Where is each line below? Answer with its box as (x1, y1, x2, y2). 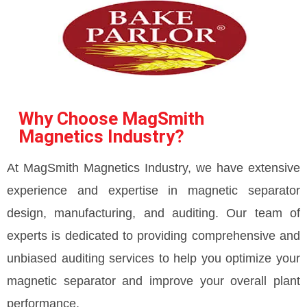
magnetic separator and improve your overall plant (7, 273, 300, 288)
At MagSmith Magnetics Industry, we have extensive (7, 160, 300, 175)
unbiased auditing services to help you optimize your (7, 251, 300, 265)
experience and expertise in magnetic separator (7, 183, 300, 197)
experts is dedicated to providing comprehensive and (7, 228, 300, 243)
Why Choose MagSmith (19, 108, 204, 129)
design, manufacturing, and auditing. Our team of (7, 206, 300, 220)
